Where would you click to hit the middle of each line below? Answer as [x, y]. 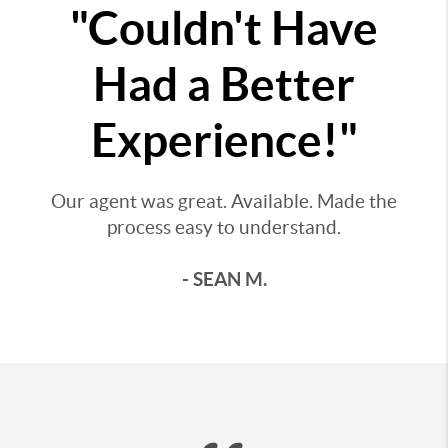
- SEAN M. [224, 279]
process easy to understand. [224, 227]
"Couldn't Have [224, 28]
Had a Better [224, 84]
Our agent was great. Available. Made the [224, 201]
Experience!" [224, 140]
